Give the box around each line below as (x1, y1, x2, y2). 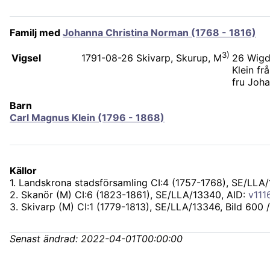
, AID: (221, 189, 248, 201)
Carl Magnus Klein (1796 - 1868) (10, 111, 165, 124)
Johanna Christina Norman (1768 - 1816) (63, 27, 256, 39)
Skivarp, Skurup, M (136, 52, 222, 64)
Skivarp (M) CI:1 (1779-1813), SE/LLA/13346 (21, 201, 220, 213)
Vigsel (11, 52, 41, 64)
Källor (10, 165, 37, 177)
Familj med (10, 27, 63, 39)
